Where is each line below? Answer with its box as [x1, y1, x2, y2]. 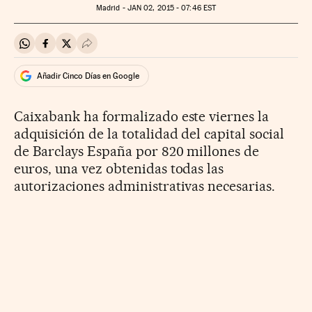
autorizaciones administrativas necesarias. [14, 178, 276, 195]
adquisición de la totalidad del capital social [14, 125, 285, 143]
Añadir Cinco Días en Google [37, 70, 139, 81]
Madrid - [95, 3, 127, 13]
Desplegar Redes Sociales [86, 42, 210, 56]
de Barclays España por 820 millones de [14, 143, 260, 160]
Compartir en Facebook [45, 42, 158, 56]
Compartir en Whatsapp [24, 42, 139, 56]
